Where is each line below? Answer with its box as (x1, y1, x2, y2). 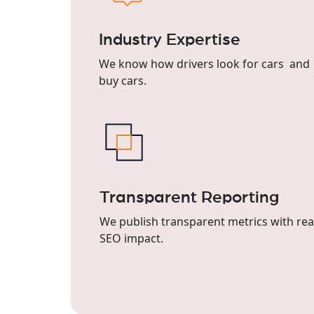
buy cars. (98, 72, 146, 88)
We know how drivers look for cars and (98, 55, 310, 71)
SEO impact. (99, 230, 163, 246)
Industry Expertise (98, 31, 240, 48)
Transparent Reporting (99, 189, 279, 206)
